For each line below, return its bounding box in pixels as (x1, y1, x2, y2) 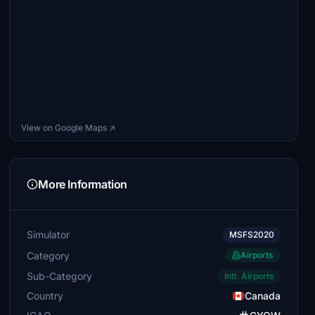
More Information (38, 177, 127, 191)
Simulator (27, 229, 70, 240)
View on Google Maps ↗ (21, 122, 116, 133)
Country (27, 290, 64, 302)
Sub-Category (27, 269, 93, 282)
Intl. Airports (224, 271, 274, 281)
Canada (244, 290, 281, 302)
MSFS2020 (229, 229, 274, 240)
